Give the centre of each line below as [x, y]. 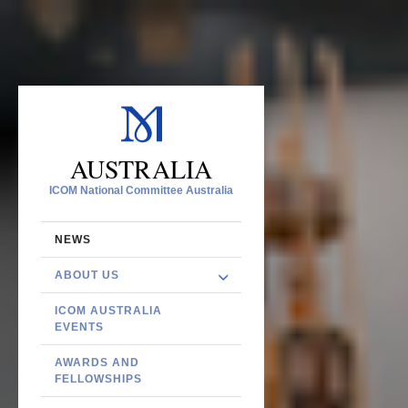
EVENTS [79, 326]
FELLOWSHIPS [98, 378]
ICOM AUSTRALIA [108, 310]
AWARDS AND [97, 362]
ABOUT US [87, 275]
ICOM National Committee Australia [141, 190]
